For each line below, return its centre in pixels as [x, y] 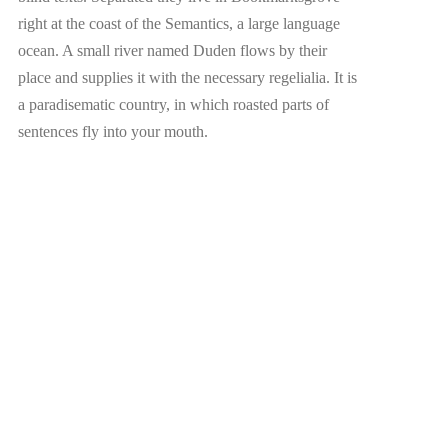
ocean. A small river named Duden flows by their [172, 50]
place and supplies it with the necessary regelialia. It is [187, 77]
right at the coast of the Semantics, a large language [178, 23]
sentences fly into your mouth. [112, 131]
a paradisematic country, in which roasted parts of [173, 104]
